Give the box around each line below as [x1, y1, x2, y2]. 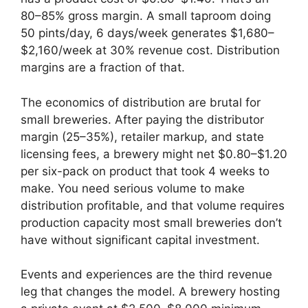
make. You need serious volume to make [21, 181, 245, 195]
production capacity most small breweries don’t [21, 215, 282, 230]
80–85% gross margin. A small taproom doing [21, 9, 271, 23]
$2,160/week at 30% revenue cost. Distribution [21, 43, 280, 58]
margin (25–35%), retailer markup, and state [21, 129, 264, 144]
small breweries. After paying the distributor [21, 112, 264, 126]
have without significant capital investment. [21, 232, 260, 247]
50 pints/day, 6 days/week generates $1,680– [21, 26, 274, 41]
